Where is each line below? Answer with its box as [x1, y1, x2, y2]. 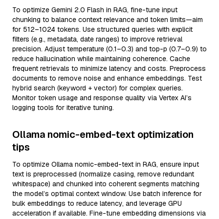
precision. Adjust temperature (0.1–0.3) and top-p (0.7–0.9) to [12, 44, 207, 53]
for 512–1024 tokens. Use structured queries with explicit [12, 25, 193, 34]
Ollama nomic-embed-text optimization [12, 128, 194, 141]
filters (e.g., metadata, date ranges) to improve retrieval [12, 35, 182, 44]
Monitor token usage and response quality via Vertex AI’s [12, 93, 192, 102]
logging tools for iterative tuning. [12, 103, 114, 112]
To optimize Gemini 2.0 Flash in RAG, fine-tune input [12, 5, 177, 14]
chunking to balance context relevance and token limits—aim [12, 15, 203, 24]
